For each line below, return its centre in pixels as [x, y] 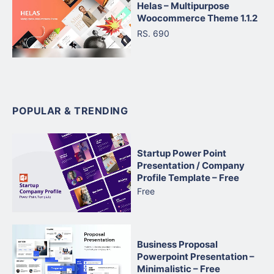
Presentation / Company [191, 165]
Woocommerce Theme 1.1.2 [197, 18]
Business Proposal [177, 244]
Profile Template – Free [188, 177]
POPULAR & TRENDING [70, 110]
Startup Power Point [182, 153]
